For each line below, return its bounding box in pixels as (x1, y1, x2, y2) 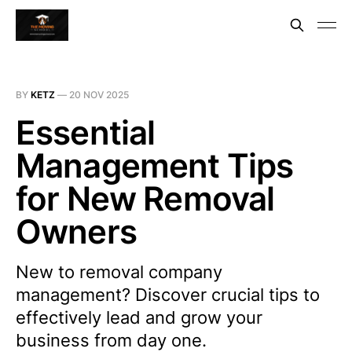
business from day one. (16, 330, 207, 350)
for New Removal (16, 178, 275, 218)
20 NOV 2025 (69, 89, 129, 101)
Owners (16, 211, 137, 251)
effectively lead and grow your (16, 307, 262, 328)
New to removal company (16, 262, 222, 282)
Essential (16, 112, 156, 152)
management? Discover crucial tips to (16, 284, 320, 305)
